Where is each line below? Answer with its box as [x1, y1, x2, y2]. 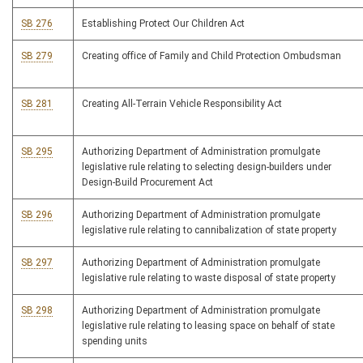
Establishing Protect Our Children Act [82, 18, 245, 30]
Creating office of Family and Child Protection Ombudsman [82, 50, 341, 62]
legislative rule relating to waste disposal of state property [82, 272, 335, 284]
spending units [82, 335, 147, 348]
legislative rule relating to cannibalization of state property [82, 224, 336, 237]
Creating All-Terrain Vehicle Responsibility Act [82, 98, 282, 110]
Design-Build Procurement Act [82, 177, 213, 189]
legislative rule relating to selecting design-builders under [82, 161, 331, 173]
